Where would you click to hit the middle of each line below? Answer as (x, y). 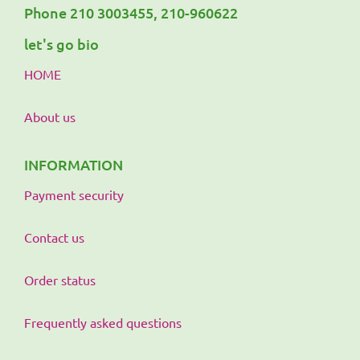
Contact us (54, 237)
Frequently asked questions (103, 322)
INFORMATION (74, 164)
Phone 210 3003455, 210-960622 (131, 12)
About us (50, 117)
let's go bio (61, 44)
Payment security (74, 194)
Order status (60, 280)
